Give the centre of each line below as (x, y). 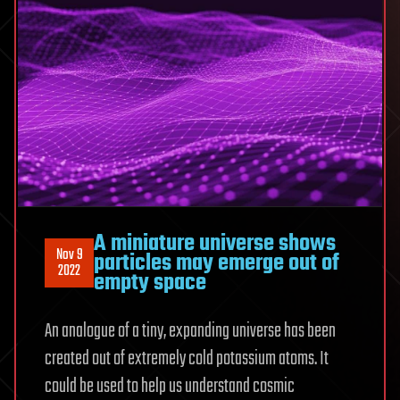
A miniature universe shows (215, 243)
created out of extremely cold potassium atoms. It (187, 358)
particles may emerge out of (217, 263)
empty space (150, 283)
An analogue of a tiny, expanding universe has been (190, 331)
